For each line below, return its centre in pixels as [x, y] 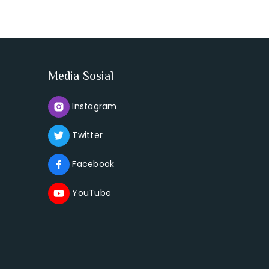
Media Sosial [81, 76]
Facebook [92, 164]
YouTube [90, 192]
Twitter [86, 135]
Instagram [93, 106]
